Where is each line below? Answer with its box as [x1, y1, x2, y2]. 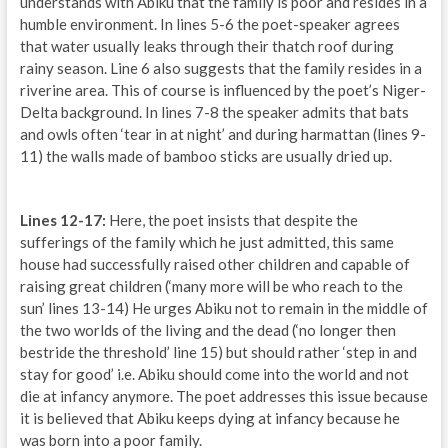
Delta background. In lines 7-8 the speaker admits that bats [19, 103, 409, 122]
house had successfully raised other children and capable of [19, 255, 410, 274]
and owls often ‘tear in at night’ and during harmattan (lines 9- [19, 125, 426, 144]
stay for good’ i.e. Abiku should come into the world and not [19, 365, 409, 384]
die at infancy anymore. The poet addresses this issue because [19, 387, 428, 406]
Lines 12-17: [19, 211, 106, 230]
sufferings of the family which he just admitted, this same [19, 233, 394, 252]
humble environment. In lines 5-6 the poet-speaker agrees [19, 15, 400, 34]
